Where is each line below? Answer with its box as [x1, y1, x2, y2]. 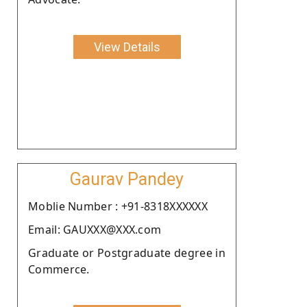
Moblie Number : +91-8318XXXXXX [28, 198, 208, 214]
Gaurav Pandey [70, 169, 184, 189]
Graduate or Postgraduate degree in [28, 245, 225, 260]
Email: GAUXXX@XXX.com [28, 221, 162, 237]
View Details [93, 39, 160, 54]
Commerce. [28, 261, 90, 277]
